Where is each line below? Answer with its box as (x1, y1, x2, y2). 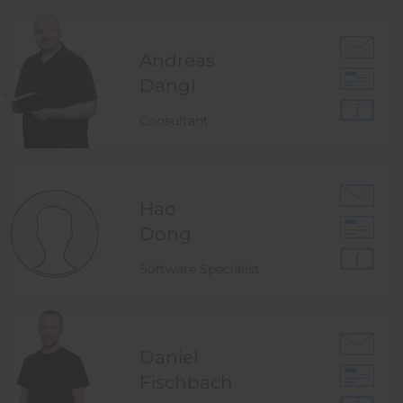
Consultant (139, 112, 210, 129)
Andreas (139, 49, 216, 71)
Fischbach (139, 372, 234, 393)
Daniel (139, 346, 199, 368)
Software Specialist (139, 261, 261, 277)
